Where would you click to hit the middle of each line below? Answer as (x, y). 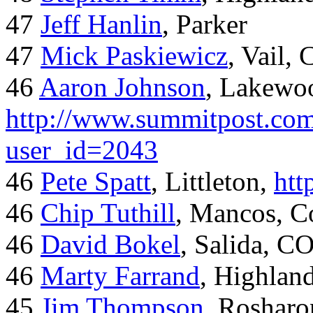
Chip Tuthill (108, 213)
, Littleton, (212, 182)
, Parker (205, 24)
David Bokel (110, 245)
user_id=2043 (82, 150)
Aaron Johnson (122, 87)
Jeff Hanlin (101, 24)
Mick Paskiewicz (134, 56)
